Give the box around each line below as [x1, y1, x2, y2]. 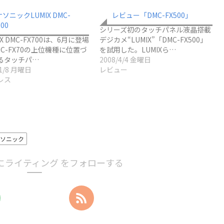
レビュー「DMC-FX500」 [112, 9, 192, 20]
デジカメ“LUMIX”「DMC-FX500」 [99, 34, 207, 44]
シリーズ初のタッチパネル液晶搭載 [99, 24, 211, 34]
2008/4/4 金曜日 [99, 54, 151, 64]
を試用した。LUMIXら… [99, 44, 176, 54]
